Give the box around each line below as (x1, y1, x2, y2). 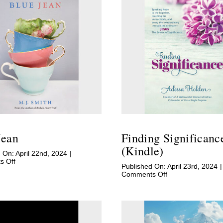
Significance (166, 186, 205, 194)
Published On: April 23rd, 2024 (121, 162, 218, 171)
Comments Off (121, 170, 167, 179)
